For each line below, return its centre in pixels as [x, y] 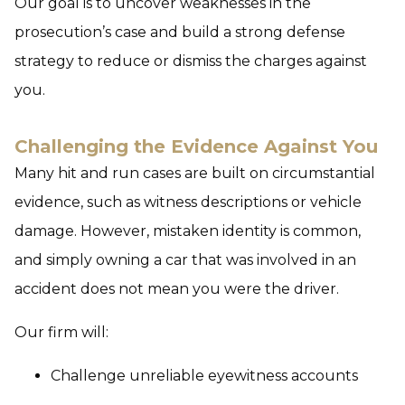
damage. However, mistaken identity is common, [188, 231]
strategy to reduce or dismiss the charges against [191, 61]
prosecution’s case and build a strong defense [180, 32]
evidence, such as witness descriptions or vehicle [188, 202]
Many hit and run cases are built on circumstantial [195, 173]
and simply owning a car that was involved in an [185, 260]
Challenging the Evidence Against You [196, 146]
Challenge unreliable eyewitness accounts [204, 376]
